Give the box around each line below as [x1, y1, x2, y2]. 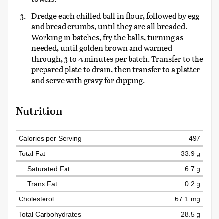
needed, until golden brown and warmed [31, 42, 172, 54]
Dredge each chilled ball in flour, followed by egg [31, 10, 199, 22]
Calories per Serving [19, 134, 82, 143]
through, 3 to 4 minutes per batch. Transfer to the [31, 53, 203, 65]
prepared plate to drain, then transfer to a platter [31, 64, 200, 75]
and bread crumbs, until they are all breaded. [31, 21, 187, 32]
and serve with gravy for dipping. [31, 74, 145, 86]
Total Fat [19, 150, 45, 158]
